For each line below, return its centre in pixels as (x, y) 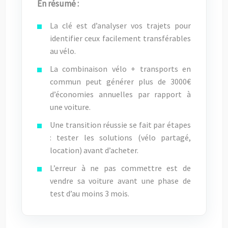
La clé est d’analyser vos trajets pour (120, 25)
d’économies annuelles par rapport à (120, 94)
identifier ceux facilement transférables (120, 38)
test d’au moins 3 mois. (90, 193)
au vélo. (63, 51)
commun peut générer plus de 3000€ (120, 81)
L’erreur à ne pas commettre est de (120, 168)
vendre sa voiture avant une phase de (120, 181)
